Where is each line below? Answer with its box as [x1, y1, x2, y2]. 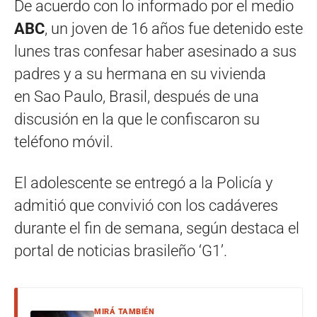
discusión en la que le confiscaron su [14, 110, 260, 129]
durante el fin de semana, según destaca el [14, 219, 299, 238]
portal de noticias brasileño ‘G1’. [14, 242, 227, 260]
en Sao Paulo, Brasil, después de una [14, 88, 259, 106]
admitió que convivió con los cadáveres [14, 197, 278, 215]
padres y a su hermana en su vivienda [14, 65, 266, 83]
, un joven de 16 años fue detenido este [45, 20, 303, 38]
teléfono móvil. [14, 133, 113, 151]
